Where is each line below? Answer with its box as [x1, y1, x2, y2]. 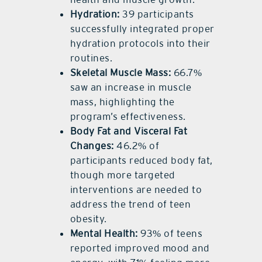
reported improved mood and [70, 242, 210, 254]
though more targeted [70, 169, 175, 181]
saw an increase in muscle [70, 81, 192, 94]
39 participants [119, 8, 194, 20]
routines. [70, 52, 113, 64]
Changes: [70, 140, 114, 152]
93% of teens [137, 227, 203, 240]
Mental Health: [70, 227, 138, 240]
